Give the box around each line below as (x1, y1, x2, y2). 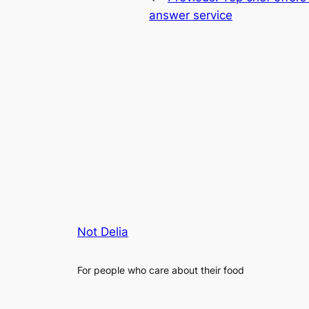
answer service (149, 8, 232, 22)
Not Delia (77, 225, 128, 239)
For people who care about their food (77, 263, 244, 276)
